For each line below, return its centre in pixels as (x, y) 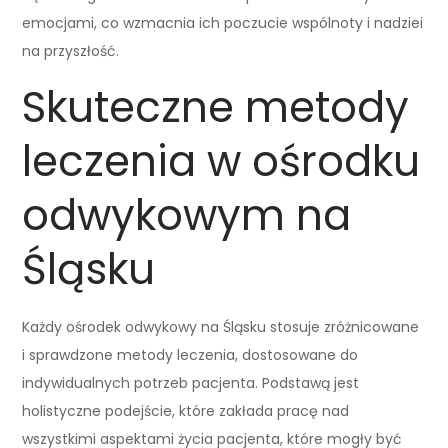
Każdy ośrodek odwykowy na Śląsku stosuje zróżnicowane (221, 326)
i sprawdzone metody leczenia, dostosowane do (190, 354)
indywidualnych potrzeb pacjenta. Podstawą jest (191, 382)
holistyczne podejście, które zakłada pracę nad (186, 410)
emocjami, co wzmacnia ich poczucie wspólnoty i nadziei (223, 22)
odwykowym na (187, 215)
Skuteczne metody (216, 107)
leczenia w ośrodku (221, 161)
